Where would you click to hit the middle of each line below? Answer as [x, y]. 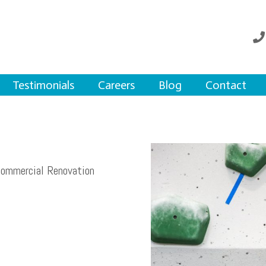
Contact [226, 85]
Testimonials [43, 85]
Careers [116, 85]
